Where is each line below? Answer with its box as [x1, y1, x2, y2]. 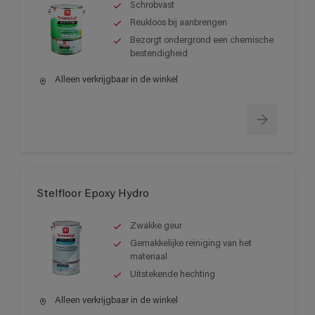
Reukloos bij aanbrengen [130, 18, 227, 28]
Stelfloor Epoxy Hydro [37, 188, 149, 200]
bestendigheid [130, 49, 188, 59]
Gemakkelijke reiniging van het [130, 238, 252, 248]
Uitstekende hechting [130, 269, 215, 279]
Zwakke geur [130, 221, 182, 231]
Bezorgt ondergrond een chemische [130, 36, 274, 46]
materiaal [130, 252, 167, 262]
